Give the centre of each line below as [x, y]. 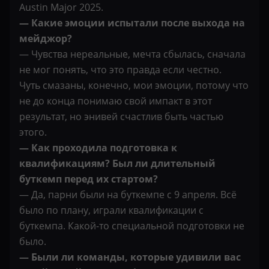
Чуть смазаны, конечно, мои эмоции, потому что [134, 85]
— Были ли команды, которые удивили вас [130, 257]
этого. [33, 132]
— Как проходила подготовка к [98, 148]
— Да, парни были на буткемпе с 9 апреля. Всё [128, 195]
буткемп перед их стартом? [89, 179]
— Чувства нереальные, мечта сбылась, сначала [132, 54]
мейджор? [46, 38]
